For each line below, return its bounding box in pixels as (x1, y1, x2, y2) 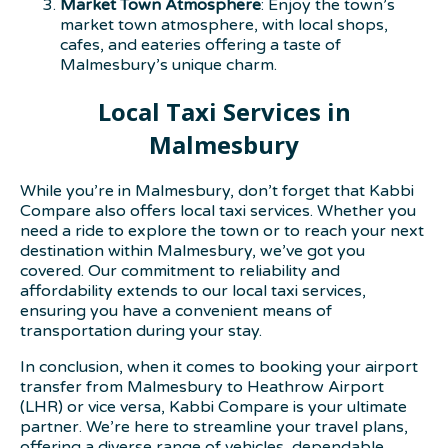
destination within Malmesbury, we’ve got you (20, 240, 365, 261)
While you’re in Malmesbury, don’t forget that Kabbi (20, 180, 414, 201)
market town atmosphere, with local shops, (60, 14, 388, 35)
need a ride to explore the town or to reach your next (20, 220, 424, 241)
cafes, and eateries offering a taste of (60, 34, 341, 55)
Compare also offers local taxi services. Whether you (20, 200, 416, 221)
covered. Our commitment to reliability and (20, 260, 340, 281)
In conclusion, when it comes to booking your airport (20, 356, 418, 377)
